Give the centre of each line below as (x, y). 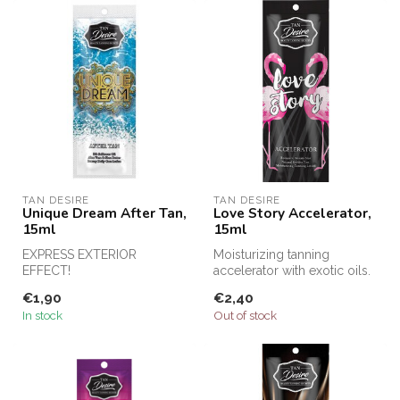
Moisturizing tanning (271, 254)
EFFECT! (46, 271)
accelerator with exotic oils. (292, 271)
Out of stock (245, 316)
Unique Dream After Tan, (104, 213)
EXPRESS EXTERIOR (79, 254)
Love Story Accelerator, (292, 213)
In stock (42, 316)
